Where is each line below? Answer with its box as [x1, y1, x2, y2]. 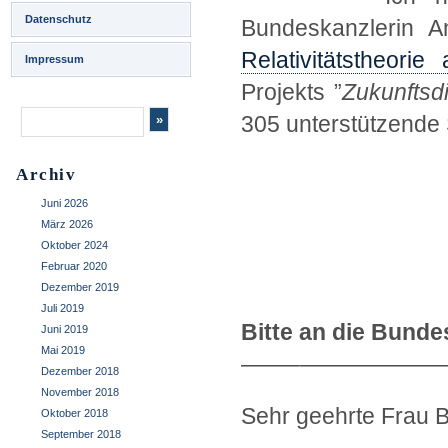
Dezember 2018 [41, 365, 119, 377]
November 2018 [41, 386, 119, 398]
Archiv [16, 165, 76, 184]
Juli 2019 [41, 302, 84, 314]
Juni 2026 [41, 197, 88, 209]
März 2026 [41, 218, 93, 230]
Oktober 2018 [41, 407, 108, 419]
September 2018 [41, 428, 121, 440]
